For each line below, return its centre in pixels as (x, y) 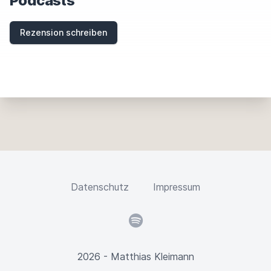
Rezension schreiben (64, 32)
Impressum (177, 187)
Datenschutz (100, 187)
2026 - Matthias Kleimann (135, 256)
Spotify (145, 220)
